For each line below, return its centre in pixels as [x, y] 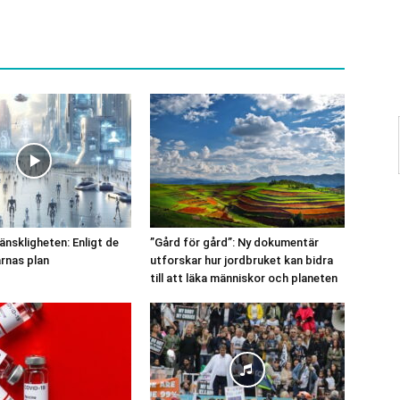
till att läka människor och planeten [244, 278]
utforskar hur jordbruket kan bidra [242, 260]
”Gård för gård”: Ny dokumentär [234, 242]
